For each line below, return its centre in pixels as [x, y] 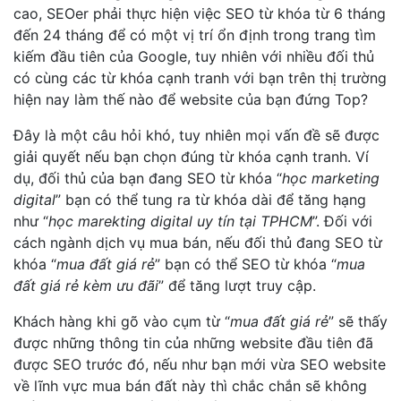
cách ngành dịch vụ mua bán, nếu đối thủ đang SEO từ [198, 243]
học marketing [331, 178]
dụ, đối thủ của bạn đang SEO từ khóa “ [148, 178]
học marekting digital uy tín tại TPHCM [180, 221]
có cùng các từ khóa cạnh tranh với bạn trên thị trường [200, 78]
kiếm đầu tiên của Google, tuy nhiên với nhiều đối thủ [194, 56]
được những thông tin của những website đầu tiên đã [193, 343]
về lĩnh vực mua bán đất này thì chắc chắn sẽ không [190, 386]
